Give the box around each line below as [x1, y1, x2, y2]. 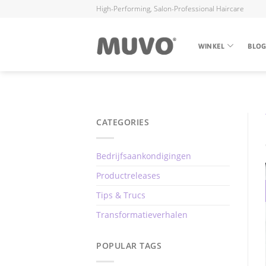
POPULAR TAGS [96, 240, 161, 251]
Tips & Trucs [96, 189, 145, 201]
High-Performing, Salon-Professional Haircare [96, 4, 244, 14]
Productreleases [96, 170, 160, 181]
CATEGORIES [96, 116, 149, 128]
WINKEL [198, 41, 225, 50]
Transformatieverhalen [96, 209, 188, 220]
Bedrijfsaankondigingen [96, 150, 191, 161]
